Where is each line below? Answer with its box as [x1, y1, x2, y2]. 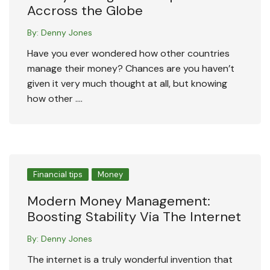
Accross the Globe [27, 2, 143, 20]
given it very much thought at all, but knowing [27, 77, 227, 90]
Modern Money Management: [27, 192, 210, 210]
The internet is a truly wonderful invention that [27, 253, 233, 266]
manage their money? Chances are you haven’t [27, 62, 234, 75]
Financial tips [33, 169, 83, 180]
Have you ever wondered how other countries [27, 47, 230, 60]
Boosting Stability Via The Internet [27, 208, 241, 226]
